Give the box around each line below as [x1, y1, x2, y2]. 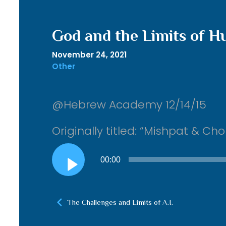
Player [51, 161, 77, 173]
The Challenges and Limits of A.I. [67, 198, 173, 206]
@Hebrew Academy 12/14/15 [51, 97, 206, 112]
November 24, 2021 [51, 49, 127, 60]
